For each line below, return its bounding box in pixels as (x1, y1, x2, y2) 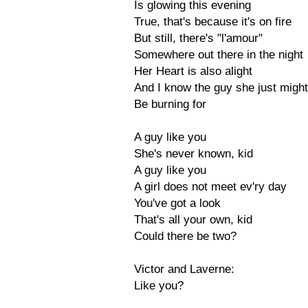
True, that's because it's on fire (134, 15, 291, 28)
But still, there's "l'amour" (134, 32, 263, 45)
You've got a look (134, 197, 221, 210)
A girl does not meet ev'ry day (134, 180, 287, 193)
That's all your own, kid (134, 213, 252, 226)
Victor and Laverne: (134, 263, 234, 276)
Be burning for (134, 98, 206, 111)
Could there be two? (134, 230, 236, 243)
